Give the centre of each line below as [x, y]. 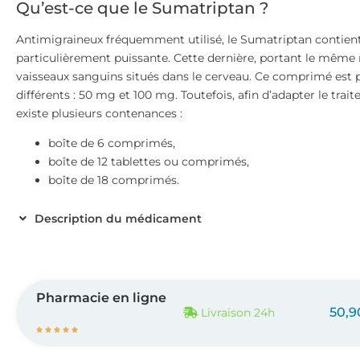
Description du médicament [118, 218]
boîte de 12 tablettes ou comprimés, [149, 162]
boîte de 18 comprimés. [114, 180]
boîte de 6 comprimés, [112, 143]
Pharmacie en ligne [101, 297]
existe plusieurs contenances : [99, 113]
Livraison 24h [238, 313]
